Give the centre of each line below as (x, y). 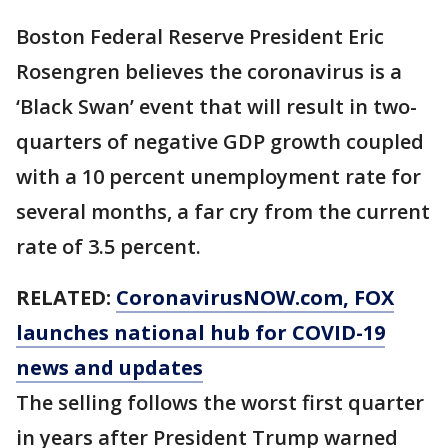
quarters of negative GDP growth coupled (220, 141)
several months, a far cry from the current (223, 211)
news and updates (109, 367)
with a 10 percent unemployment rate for (218, 176)
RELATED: (66, 297)
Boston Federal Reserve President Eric (200, 36)
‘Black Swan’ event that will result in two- (216, 106)
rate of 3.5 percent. (108, 246)
